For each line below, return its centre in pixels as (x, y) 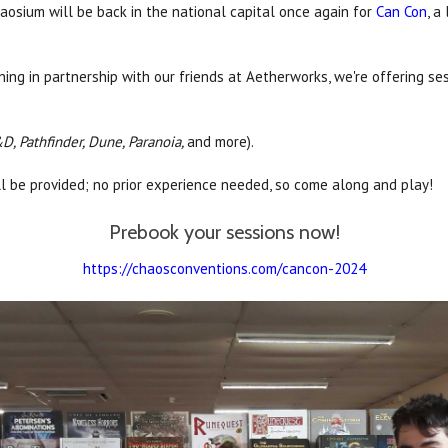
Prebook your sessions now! (224, 232)
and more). (222, 142)
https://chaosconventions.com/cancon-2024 (224, 269)
